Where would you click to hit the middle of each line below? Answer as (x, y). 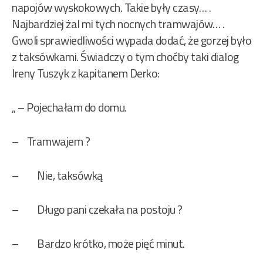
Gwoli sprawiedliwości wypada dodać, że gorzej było (131, 41)
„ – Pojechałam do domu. (69, 107)
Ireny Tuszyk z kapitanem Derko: (86, 73)
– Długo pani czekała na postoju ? (97, 210)
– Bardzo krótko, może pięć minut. (98, 244)
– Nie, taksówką (57, 176)
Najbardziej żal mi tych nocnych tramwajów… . (118, 24)
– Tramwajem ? (51, 141)
